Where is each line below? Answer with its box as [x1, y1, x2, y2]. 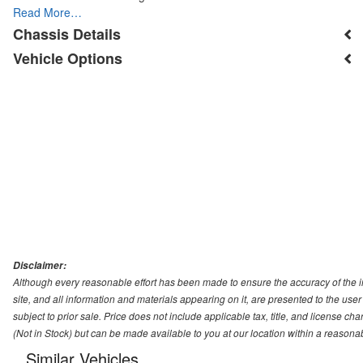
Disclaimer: [13, 258, 66, 272]
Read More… [13, 4, 82, 21]
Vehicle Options [13, 47, 122, 69]
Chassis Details [13, 23, 121, 45]
